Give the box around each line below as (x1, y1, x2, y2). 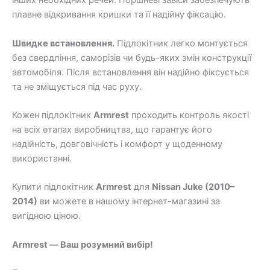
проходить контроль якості (129, 110, 249, 121)
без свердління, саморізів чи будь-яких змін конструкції (12, 52, 251, 63)
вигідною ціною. (12, 210, 81, 222)
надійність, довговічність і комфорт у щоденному (12, 139, 222, 150)
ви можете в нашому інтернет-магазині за (37, 196, 220, 207)
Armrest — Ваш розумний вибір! (12, 239, 153, 250)
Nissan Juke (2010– (152, 181, 234, 193)
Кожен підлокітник (12, 110, 93, 121)
